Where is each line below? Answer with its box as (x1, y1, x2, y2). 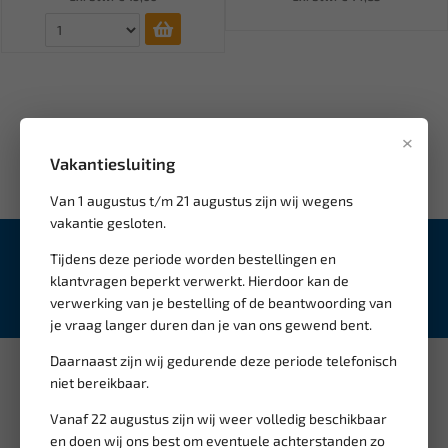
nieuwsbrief (254, 246, 333, 263)
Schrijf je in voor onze (115, 246, 254, 263)
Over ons (41, 425, 100, 442)
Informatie (20, 378, 108, 400)
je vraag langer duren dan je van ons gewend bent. (50, 316, 372, 333)
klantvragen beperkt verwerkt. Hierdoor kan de (50, 272, 349, 289)
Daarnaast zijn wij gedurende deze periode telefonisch (50, 352, 397, 369)
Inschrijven (335, 281, 405, 298)
